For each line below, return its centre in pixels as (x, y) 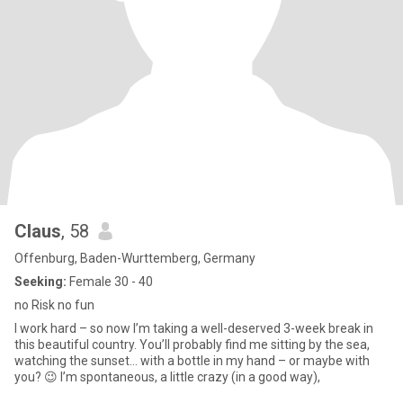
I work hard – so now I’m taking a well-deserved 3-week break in (194, 328)
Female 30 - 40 (110, 282)
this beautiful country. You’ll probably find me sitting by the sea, (192, 345)
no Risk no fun (54, 305)
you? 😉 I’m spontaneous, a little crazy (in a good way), (167, 377)
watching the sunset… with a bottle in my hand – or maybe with (192, 361)
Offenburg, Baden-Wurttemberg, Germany (135, 258)
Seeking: (40, 282)
